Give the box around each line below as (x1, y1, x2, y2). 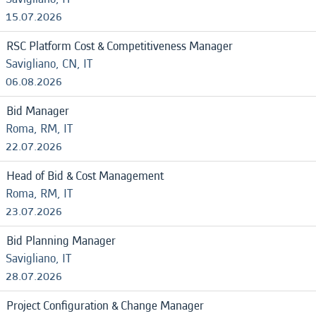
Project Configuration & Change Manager (6, 297, 204, 315)
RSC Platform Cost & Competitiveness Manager (6, 37, 233, 55)
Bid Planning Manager (6, 232, 116, 250)
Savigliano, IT (6, 250, 71, 267)
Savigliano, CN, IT (6, 55, 92, 73)
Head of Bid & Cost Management (6, 167, 164, 185)
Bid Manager (6, 102, 69, 120)
